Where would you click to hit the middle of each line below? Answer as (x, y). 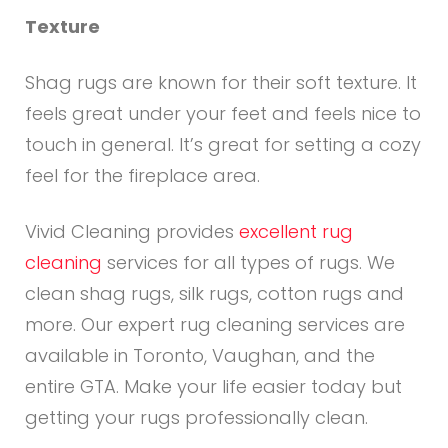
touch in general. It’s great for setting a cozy (223, 144)
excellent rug (296, 231)
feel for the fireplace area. (142, 175)
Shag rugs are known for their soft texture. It (221, 82)
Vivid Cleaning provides (132, 231)
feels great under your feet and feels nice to (223, 113)
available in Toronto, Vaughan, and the (200, 355)
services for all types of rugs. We (248, 262)
